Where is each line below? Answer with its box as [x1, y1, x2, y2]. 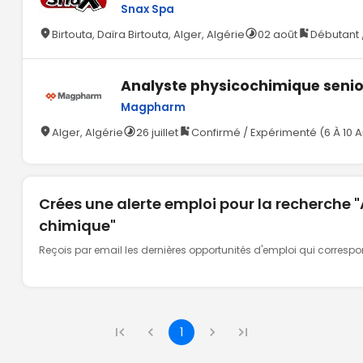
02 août [258, 27, 298, 42]
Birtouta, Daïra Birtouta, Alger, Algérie [52, 27, 246, 42]
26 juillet [136, 125, 179, 140]
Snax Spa [121, 2, 175, 17]
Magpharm [121, 100, 186, 115]
